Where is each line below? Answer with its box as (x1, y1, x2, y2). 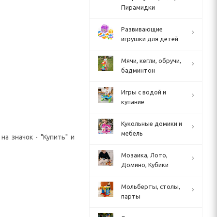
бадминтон (121, 67, 155, 74)
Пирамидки (121, 4, 155, 11)
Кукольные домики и (121, 120, 182, 127)
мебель (121, 130, 143, 137)
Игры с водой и (121, 89, 166, 95)
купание (121, 98, 144, 105)
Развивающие (121, 26, 163, 32)
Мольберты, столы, (121, 183, 180, 190)
